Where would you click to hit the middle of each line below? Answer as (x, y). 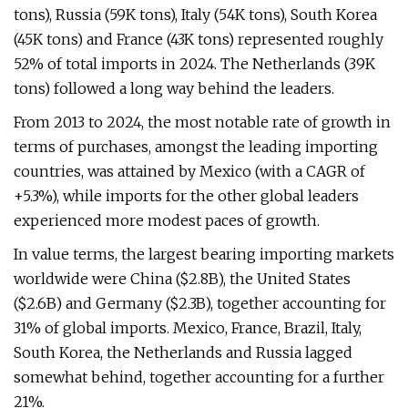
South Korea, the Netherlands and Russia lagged (183, 352)
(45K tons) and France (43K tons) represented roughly (199, 39)
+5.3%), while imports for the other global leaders (186, 196)
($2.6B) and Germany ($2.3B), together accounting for (200, 303)
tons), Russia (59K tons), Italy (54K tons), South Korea (195, 15)
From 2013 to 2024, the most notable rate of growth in (202, 122)
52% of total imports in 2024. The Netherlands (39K (194, 64)
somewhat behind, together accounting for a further (199, 377)
